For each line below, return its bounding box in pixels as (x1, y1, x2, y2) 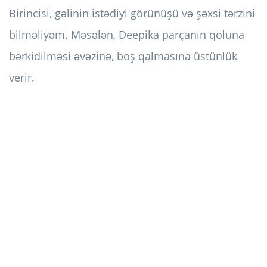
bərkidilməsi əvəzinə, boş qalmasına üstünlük (9, 49, 237, 64)
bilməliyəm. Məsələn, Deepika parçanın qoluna (9, 27, 244, 42)
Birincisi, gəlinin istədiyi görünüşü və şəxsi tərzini (9, 6, 255, 21)
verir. (9, 70, 35, 85)
